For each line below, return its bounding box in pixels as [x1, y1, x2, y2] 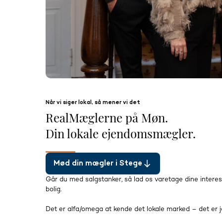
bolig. [46, 186, 63, 193]
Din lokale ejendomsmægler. [46, 125, 196, 142]
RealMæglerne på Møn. [46, 110, 168, 126]
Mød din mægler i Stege [54, 159, 142, 168]
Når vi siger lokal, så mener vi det [46, 99, 140, 106]
